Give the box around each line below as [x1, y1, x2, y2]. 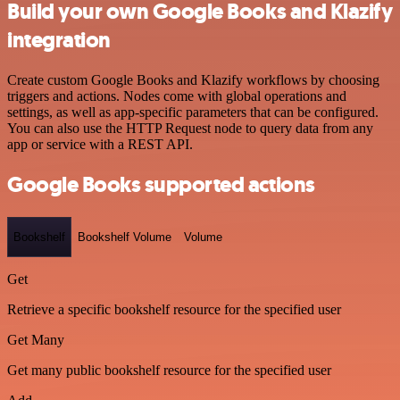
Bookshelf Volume [78, 230, 171, 245]
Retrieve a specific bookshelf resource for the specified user [7, 302, 341, 318]
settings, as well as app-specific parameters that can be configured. [7, 104, 379, 120]
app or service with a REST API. [7, 136, 193, 152]
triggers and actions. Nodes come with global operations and [7, 87, 346, 104]
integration [7, 26, 111, 55]
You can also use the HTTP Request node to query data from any [7, 120, 373, 136]
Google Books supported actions [7, 170, 315, 199]
